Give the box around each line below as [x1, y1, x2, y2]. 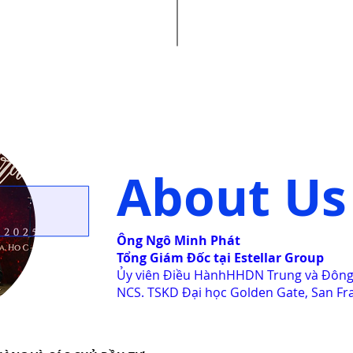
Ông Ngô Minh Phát [117, 232, 240, 249]
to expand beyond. [191, 8, 290, 23]
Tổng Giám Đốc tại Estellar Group [117, 249, 324, 266]
